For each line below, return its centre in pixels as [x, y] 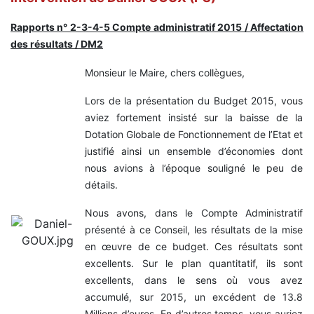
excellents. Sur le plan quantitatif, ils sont [194, 263]
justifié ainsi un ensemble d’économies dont [194, 151]
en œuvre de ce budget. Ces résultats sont [194, 246]
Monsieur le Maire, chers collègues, [165, 72]
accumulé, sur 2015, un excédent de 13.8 [194, 296]
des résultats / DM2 [57, 43]
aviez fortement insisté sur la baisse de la [194, 117]
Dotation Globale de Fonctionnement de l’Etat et [194, 134]
